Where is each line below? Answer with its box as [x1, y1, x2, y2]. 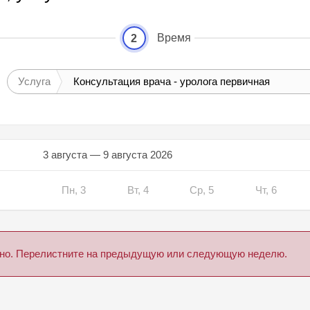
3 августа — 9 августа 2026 [42, 149, 172, 161]
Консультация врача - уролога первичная [73, 75, 270, 88]
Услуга [18, 75, 51, 88]
